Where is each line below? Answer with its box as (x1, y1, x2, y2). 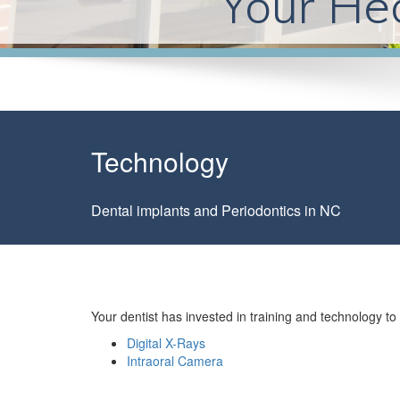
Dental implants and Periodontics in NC (91, 200, 341, 221)
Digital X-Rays (127, 334, 205, 352)
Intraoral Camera (127, 352, 223, 370)
